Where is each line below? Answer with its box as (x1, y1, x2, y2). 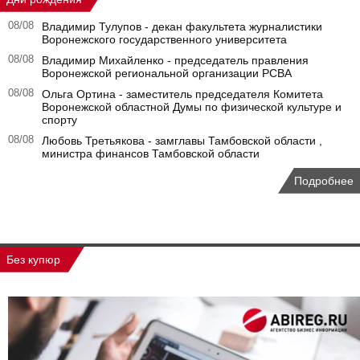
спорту (42, 112, 77, 126)
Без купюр (6, 252, 60, 266)
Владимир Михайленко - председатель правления (42, 53, 309, 67)
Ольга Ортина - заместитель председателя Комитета (42, 87, 323, 100)
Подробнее (294, 174, 354, 187)
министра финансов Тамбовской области (42, 146, 260, 160)
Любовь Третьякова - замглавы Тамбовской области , (42, 133, 322, 147)
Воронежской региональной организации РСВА (42, 66, 292, 80)
